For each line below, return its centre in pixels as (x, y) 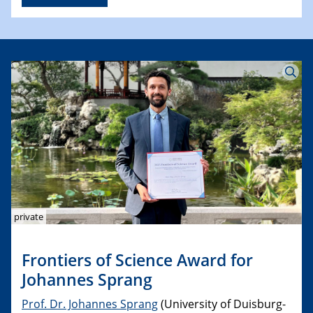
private (28, 216)
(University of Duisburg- (222, 304)
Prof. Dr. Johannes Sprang (90, 304)
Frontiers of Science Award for (137, 260)
